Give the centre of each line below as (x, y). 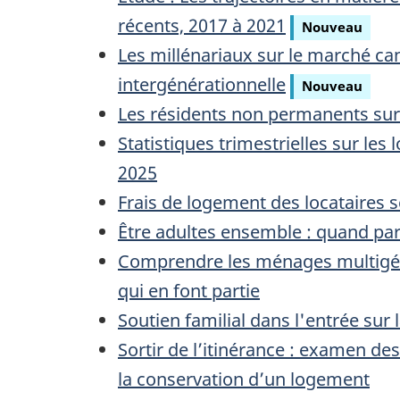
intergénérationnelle (202, 85)
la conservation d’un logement (244, 379)
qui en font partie (189, 291)
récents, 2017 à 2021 (202, 26)
